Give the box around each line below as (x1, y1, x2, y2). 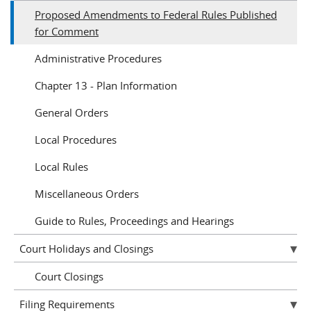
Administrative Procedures (35, 51, 162, 65)
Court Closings (35, 269, 103, 283)
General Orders (35, 105, 108, 119)
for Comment (35, 24, 99, 38)
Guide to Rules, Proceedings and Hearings (35, 213, 234, 228)
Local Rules (35, 159, 88, 174)
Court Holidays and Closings (19, 241, 153, 255)
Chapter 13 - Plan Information (35, 78, 177, 92)
